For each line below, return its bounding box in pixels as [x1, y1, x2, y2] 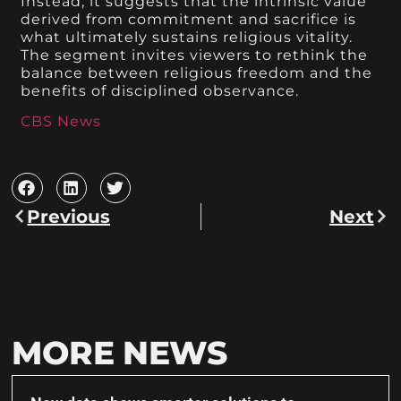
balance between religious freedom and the [21, 64, 373, 81]
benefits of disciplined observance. [21, 81, 300, 99]
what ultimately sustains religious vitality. [21, 28, 354, 46]
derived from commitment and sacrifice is [21, 10, 357, 28]
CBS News [21, 113, 102, 131]
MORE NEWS [12, 332, 227, 372]
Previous [27, 205, 111, 227]
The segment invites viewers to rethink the [21, 46, 369, 64]
